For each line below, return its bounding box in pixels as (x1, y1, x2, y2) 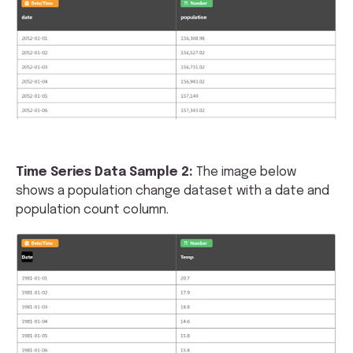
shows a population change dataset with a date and (16, 184, 329, 199)
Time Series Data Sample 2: (16, 165, 193, 180)
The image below (193, 165, 296, 180)
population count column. (16, 203, 169, 217)
